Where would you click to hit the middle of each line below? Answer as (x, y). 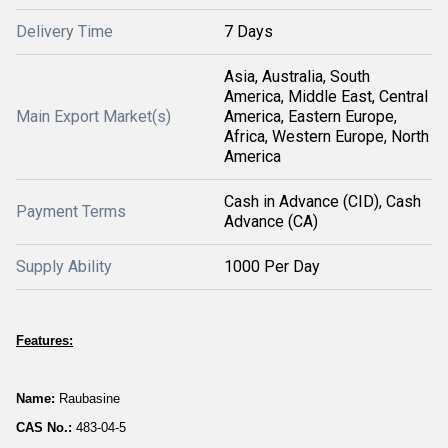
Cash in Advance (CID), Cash (322, 201)
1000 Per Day (272, 266)
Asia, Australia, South (297, 76)
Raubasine (89, 398)
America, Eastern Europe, (310, 116)
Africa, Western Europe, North (326, 136)
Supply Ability (64, 266)
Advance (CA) (271, 221)
